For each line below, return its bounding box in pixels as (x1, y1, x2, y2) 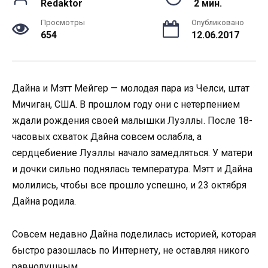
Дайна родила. (12, 196, 76, 208)
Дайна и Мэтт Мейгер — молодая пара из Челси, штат (12, 83, 249, 95)
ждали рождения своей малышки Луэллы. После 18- (12, 115, 252, 127)
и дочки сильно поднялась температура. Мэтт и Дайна (12, 163, 252, 175)
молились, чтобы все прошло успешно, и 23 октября (12, 179, 246, 191)
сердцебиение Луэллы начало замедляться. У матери (12, 147, 252, 159)
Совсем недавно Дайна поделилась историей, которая (12, 228, 256, 240)
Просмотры (41, 18, 85, 28)
